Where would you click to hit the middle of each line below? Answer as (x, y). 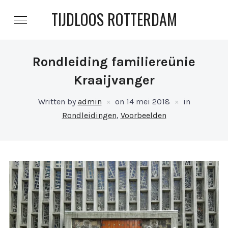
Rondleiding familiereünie (114, 62)
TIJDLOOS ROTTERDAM (114, 19)
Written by (58, 102)
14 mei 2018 (148, 102)
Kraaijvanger (114, 80)
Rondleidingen (89, 115)
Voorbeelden (143, 115)
